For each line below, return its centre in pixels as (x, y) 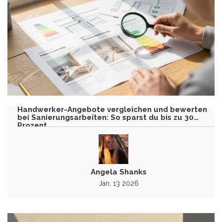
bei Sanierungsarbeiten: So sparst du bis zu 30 (106, 117)
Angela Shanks (118, 172)
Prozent (32, 125)
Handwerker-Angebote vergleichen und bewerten (112, 109)
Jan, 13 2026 (118, 183)
